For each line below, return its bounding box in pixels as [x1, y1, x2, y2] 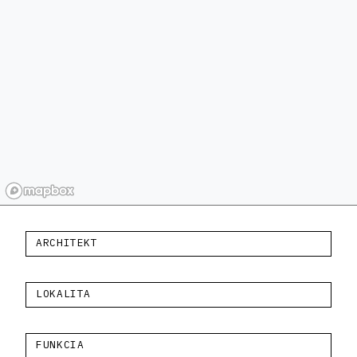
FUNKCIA [36, 337, 84, 351]
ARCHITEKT [36, 235, 98, 249]
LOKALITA [36, 286, 92, 300]
